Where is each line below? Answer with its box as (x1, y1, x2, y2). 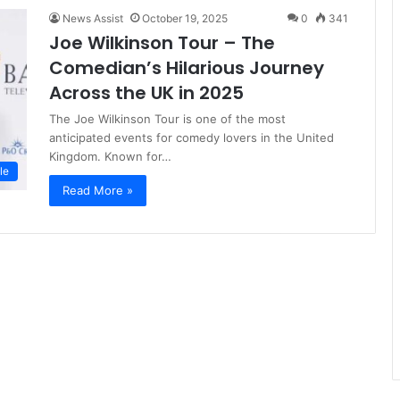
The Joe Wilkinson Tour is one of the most (49, 112, 286, 126)
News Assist (62, 12, 123, 25)
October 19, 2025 (142, 12, 228, 25)
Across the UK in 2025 (49, 80, 244, 105)
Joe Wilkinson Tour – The (49, 30, 275, 55)
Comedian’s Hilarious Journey (49, 55, 324, 80)
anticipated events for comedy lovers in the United (49, 130, 334, 145)
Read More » (62, 183, 133, 197)
